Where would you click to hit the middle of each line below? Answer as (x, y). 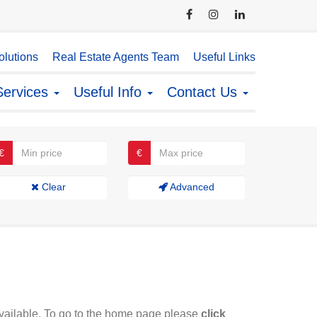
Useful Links (224, 57)
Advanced (191, 187)
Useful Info (110, 92)
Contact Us (204, 92)
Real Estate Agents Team (116, 57)
